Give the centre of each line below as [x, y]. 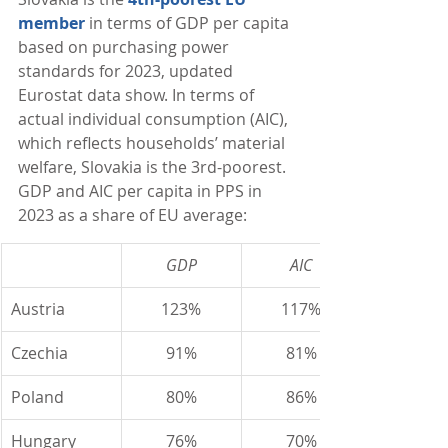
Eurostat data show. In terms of [138, 95]
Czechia [39, 353]
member [51, 23]
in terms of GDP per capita [189, 23]
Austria [38, 309]
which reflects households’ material [153, 143]
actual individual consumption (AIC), [155, 119]
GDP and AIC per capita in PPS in [142, 191]
